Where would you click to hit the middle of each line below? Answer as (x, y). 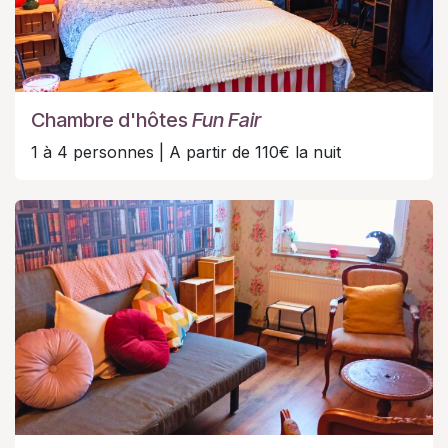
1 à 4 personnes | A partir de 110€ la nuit (186, 152)
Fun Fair (226, 120)
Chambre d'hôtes (111, 120)
